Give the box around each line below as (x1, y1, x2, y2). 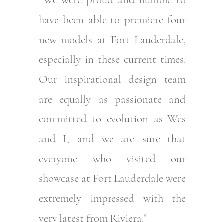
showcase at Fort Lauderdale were (38, 171, 186, 185)
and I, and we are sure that (38, 131, 186, 146)
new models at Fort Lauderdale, (38, 32, 186, 47)
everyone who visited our (38, 151, 186, 166)
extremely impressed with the (38, 191, 186, 205)
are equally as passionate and (38, 92, 186, 106)
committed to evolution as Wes (38, 111, 186, 126)
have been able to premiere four (38, 12, 186, 27)
